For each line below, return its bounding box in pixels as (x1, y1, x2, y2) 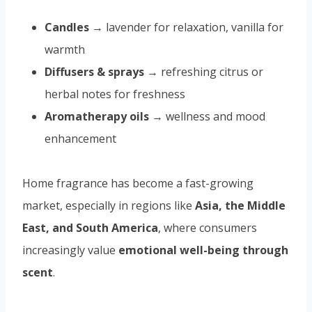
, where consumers (158, 220, 257, 236)
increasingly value (22, 242, 118, 258)
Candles (45, 19, 89, 36)
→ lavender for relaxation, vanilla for (89, 19, 283, 36)
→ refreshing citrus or (144, 64, 263, 80)
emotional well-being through (118, 242, 288, 258)
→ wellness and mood (149, 109, 265, 125)
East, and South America (22, 220, 158, 236)
